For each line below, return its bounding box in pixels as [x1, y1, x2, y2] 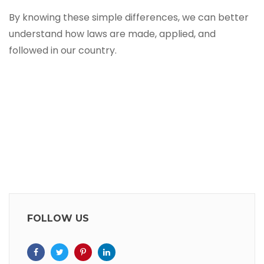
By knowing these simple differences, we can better [9, 11, 249, 24]
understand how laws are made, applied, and [9, 27, 216, 41]
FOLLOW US [27, 213, 89, 224]
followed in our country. [9, 44, 117, 57]
